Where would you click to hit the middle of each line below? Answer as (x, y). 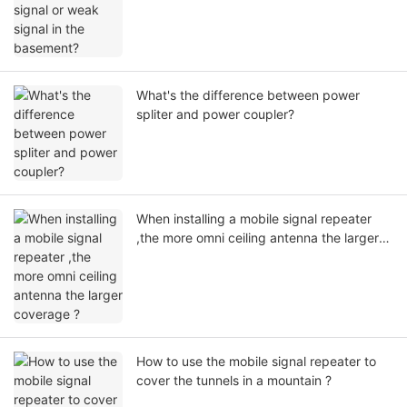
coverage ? (169, 257)
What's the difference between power (248, 95)
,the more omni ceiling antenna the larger (258, 238)
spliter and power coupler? (215, 114)
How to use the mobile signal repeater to (256, 362)
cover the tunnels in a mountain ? (234, 381)
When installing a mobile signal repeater (254, 219)
